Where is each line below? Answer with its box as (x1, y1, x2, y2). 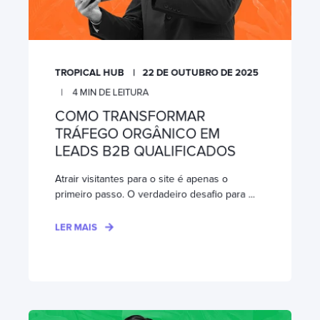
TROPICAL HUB (54, 66, 124, 79)
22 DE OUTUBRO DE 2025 (142, 66, 259, 79)
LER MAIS (54, 221, 98, 234)
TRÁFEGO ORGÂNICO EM (54, 124, 220, 143)
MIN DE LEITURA (79, 86, 149, 99)
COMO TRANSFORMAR (54, 107, 206, 125)
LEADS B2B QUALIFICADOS (54, 142, 236, 160)
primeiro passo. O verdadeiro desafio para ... (54, 187, 255, 201)
